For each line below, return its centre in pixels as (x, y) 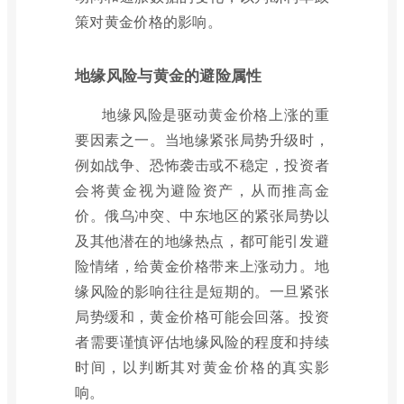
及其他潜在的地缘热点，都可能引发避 (202, 240)
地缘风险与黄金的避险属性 (169, 74)
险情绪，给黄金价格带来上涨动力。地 (202, 265)
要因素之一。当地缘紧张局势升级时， (202, 139)
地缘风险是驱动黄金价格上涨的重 (216, 114)
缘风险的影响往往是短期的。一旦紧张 (202, 290)
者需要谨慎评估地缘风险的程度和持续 (202, 341)
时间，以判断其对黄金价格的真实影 (202, 366)
